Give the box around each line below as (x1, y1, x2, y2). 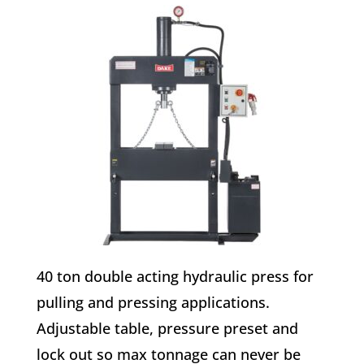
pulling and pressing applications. (36, 292, 270, 312)
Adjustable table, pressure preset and (36, 318, 298, 338)
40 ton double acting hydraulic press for (36, 266, 314, 286)
